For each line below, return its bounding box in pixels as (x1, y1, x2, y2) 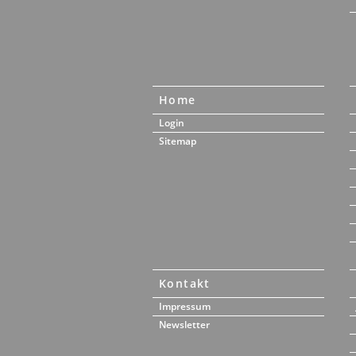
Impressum (159, 300, 211, 313)
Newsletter (159, 318, 210, 331)
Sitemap (159, 134, 196, 148)
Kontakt (159, 276, 211, 291)
